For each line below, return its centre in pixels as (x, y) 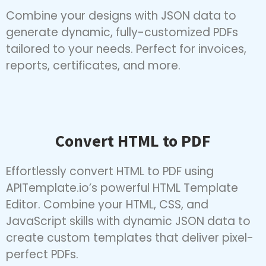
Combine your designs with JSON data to (121, 30)
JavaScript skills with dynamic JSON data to (128, 236)
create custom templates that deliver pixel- (130, 253)
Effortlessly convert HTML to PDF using (110, 186)
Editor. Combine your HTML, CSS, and (107, 220)
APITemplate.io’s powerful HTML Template (122, 203)
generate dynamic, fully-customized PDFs (122, 47)
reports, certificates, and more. (93, 80)
